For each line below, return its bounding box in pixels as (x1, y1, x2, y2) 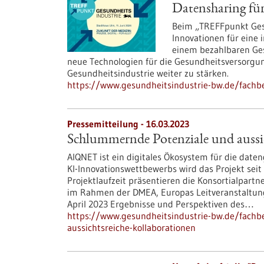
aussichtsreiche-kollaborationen (67, 222, 196, 233)
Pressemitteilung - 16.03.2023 (67, 118, 189, 130)
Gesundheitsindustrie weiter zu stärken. (67, 67, 229, 79)
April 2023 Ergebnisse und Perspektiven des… (67, 198, 254, 210)
